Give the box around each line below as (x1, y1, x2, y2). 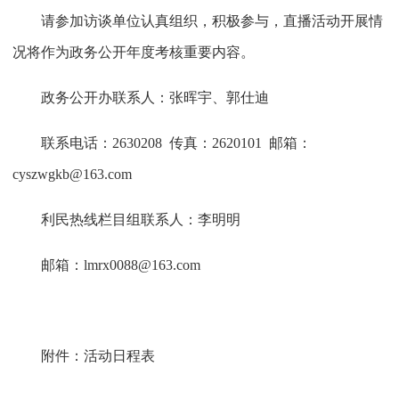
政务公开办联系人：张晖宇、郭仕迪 (40, 89, 269, 105)
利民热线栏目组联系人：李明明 (40, 211, 240, 227)
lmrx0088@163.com (83, 256, 200, 273)
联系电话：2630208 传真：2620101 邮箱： (40, 134, 312, 151)
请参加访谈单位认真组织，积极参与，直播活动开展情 (40, 12, 383, 28)
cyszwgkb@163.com (12, 166, 132, 182)
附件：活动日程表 (40, 347, 155, 363)
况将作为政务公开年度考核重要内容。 (12, 44, 255, 60)
